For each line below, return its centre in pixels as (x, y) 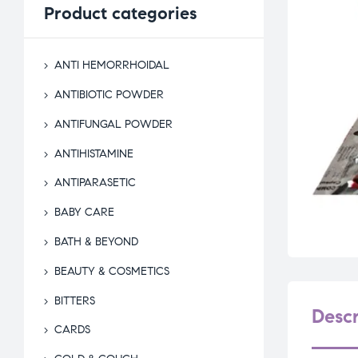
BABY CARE (84, 213)
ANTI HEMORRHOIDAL (112, 66)
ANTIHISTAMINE (94, 153)
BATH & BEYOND (96, 241)
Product (76, 14)
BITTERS (75, 300)
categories (152, 14)
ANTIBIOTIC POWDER (109, 95)
